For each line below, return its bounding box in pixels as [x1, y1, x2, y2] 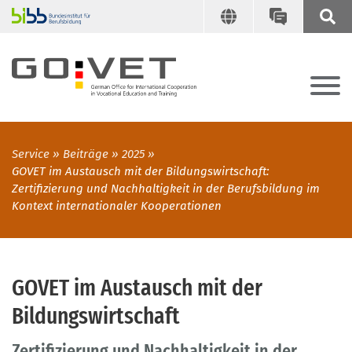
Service [12, 147, 49, 162]
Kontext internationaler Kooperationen [12, 199, 222, 214]
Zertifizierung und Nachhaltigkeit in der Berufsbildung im [12, 181, 320, 196]
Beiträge [63, 147, 108, 162]
